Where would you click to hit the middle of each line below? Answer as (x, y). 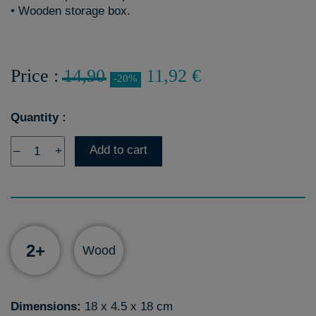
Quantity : (38, 117)
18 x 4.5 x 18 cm (127, 306)
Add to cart (119, 150)
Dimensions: (46, 306)
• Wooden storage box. (71, 11)
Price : (37, 76)
